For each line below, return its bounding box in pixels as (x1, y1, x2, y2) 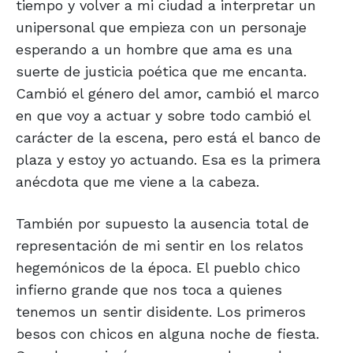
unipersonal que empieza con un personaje (16, 19, 307, 36)
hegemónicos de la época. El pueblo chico (16, 259, 300, 277)
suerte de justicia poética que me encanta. (16, 63, 307, 80)
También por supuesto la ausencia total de (16, 215, 309, 232)
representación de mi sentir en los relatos (16, 237, 303, 255)
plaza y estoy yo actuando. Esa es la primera (16, 151, 321, 169)
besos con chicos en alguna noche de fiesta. (16, 325, 319, 343)
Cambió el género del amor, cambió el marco (16, 85, 319, 102)
